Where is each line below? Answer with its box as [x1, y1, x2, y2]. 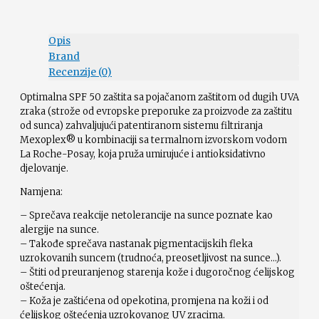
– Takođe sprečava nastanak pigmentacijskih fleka [20, 237, 253, 250]
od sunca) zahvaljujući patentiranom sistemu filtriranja [20, 119, 263, 132]
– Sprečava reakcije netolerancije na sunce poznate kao [20, 209, 273, 221]
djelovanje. [20, 162, 68, 174]
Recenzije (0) [48, 66, 112, 79]
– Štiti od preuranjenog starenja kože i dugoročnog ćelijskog [20, 266, 295, 278]
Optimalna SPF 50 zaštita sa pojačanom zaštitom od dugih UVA [20, 90, 299, 103]
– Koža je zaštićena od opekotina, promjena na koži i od [20, 294, 268, 307]
